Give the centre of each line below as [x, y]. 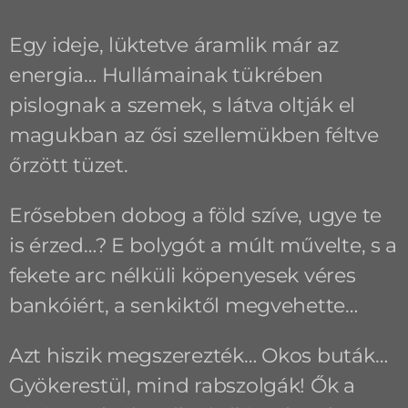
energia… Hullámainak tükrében [166, 75]
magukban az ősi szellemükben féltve [194, 135]
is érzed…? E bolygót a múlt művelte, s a [203, 245]
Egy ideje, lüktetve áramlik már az [173, 45]
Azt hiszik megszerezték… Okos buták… [198, 355]
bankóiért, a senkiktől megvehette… [183, 305]
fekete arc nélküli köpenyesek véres [182, 275]
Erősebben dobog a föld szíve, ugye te [195, 215]
